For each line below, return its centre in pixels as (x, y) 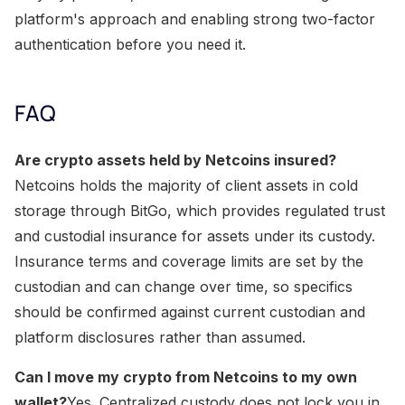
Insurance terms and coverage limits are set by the (189, 261)
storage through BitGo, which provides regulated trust (200, 210)
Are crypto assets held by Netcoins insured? (175, 160)
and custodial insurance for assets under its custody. (195, 235)
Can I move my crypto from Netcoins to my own (186, 377)
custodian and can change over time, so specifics (184, 286)
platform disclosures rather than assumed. (160, 337)
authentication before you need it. (130, 44)
